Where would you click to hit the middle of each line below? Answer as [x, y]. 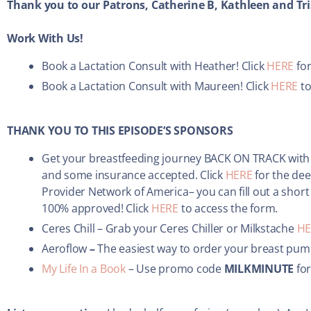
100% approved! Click [96, 209]
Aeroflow [65, 249]
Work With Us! [45, 39]
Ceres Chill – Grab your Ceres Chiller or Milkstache [169, 229]
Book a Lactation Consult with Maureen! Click [157, 86]
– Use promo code [175, 269]
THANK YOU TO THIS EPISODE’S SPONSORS [120, 131]
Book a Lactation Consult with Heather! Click [154, 66]
